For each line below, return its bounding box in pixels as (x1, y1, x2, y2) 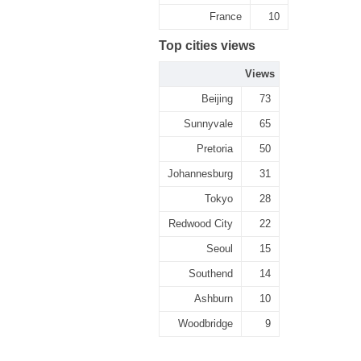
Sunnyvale (184, 118, 233, 130)
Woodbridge (178, 317, 233, 330)
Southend (189, 268, 233, 280)
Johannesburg (168, 168, 233, 180)
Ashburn (194, 293, 233, 305)
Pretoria (197, 143, 233, 155)
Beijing (201, 93, 233, 105)
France (210, 10, 242, 23)
